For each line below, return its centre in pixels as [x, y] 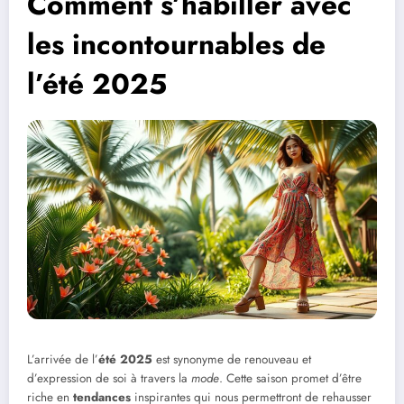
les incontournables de [176, 44]
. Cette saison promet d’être [290, 379]
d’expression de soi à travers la [109, 379]
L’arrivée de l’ [63, 360]
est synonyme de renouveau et [232, 360]
